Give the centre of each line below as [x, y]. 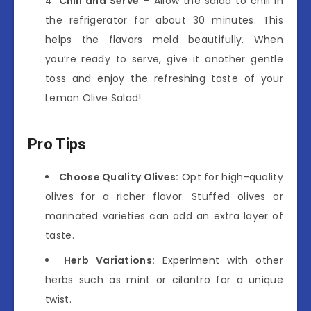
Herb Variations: [109, 260]
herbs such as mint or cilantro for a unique [164, 279]
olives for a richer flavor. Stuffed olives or [164, 196]
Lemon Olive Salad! [93, 98]
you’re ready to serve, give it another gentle [164, 59]
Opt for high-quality [231, 177]
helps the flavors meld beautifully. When [164, 39]
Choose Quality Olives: [119, 177]
